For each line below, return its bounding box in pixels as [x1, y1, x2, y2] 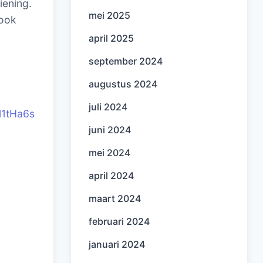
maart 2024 [89, 193, 141, 204]
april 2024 [89, 170, 134, 181]
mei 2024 [89, 147, 130, 159]
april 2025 [89, 32, 134, 44]
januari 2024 [89, 238, 145, 250]
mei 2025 [89, 9, 130, 21]
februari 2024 [89, 215, 150, 227]
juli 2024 [89, 101, 127, 113]
